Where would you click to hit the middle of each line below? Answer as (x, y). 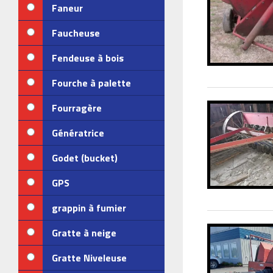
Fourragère (77, 108)
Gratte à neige (84, 233)
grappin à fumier (89, 208)
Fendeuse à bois (88, 58)
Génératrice (78, 133)
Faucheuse (76, 33)
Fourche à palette (91, 83)
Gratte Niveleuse (89, 258)
